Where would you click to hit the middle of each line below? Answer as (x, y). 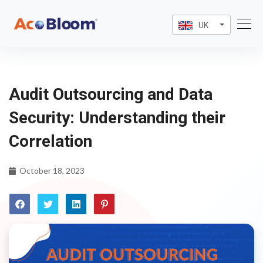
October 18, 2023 (50, 171)
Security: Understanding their (117, 118)
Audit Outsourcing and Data (111, 94)
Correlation (50, 141)
